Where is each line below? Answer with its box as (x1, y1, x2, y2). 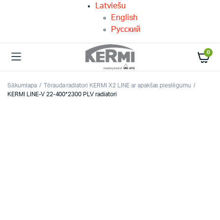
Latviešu (95, 2, 126, 10)
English (111, 14, 137, 22)
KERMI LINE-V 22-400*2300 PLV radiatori (7, 91, 117, 97)
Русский (111, 26, 140, 33)
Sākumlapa (7, 82, 37, 88)
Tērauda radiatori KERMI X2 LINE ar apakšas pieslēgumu (43, 82, 192, 88)
